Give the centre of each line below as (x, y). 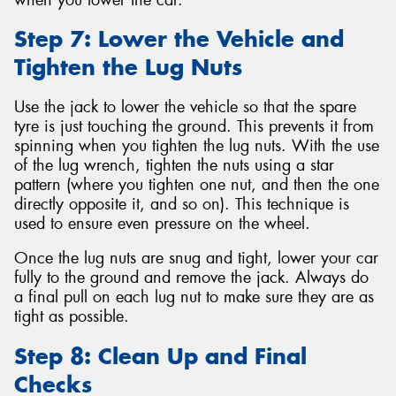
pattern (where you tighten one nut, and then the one (197, 184)
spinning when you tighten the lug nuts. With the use (197, 145)
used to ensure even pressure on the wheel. (162, 223)
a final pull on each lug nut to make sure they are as (194, 297)
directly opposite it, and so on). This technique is (182, 204)
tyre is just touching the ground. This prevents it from (194, 126)
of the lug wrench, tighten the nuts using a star (174, 165)
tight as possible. (72, 317)
